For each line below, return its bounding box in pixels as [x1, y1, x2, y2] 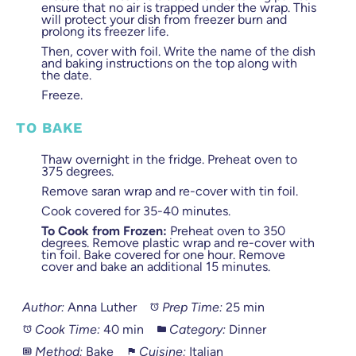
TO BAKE [16, 118, 83, 136]
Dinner [228, 322, 266, 338]
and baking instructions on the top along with [41, 56, 297, 72]
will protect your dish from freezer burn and [41, 12, 287, 28]
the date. [41, 68, 91, 83]
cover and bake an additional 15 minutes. [41, 259, 270, 275]
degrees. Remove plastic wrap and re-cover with [41, 235, 315, 251]
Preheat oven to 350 [167, 223, 285, 239]
